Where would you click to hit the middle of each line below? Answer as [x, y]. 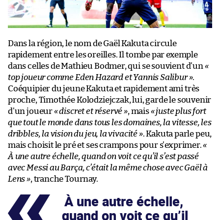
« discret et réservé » [91, 111]
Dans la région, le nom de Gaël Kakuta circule [92, 43]
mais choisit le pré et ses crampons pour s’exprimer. [106, 145]
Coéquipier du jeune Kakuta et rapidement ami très [104, 88]
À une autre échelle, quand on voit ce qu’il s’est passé [104, 156]
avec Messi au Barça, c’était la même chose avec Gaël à [108, 167]
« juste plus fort [178, 111]
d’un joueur [31, 111]
